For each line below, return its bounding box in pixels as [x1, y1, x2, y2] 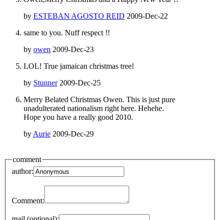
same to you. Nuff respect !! [24, 28, 110, 37]
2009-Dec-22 [125, 11, 170, 20]
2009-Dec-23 [51, 45, 96, 54]
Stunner [33, 78, 57, 87]
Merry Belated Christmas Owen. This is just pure [24, 95, 175, 104]
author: [12, 167, 33, 176]
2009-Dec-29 [51, 129, 96, 138]
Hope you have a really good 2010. [24, 112, 133, 121]
